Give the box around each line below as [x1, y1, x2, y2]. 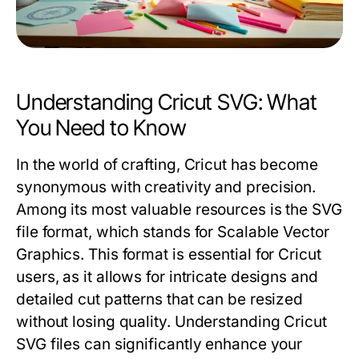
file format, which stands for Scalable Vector [16, 223, 329, 242]
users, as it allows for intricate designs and [16, 268, 318, 287]
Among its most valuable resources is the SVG [16, 200, 342, 220]
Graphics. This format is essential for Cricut [16, 245, 321, 264]
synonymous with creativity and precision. [16, 178, 317, 197]
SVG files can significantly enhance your [16, 335, 303, 354]
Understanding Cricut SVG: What [16, 89, 317, 116]
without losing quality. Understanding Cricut [16, 313, 327, 332]
